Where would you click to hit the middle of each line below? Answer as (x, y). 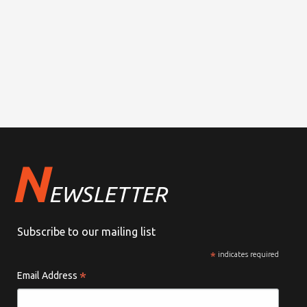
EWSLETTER (107, 194)
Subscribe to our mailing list (86, 232)
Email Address (48, 276)
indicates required (248, 255)
